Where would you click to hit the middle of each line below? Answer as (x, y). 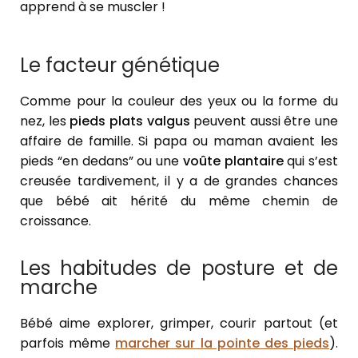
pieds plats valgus (130, 121)
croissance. (56, 221)
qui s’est (310, 161)
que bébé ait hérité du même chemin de (179, 201)
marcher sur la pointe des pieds (223, 344)
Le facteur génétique (120, 66)
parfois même (68, 344)
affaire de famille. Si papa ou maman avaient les (179, 141)
